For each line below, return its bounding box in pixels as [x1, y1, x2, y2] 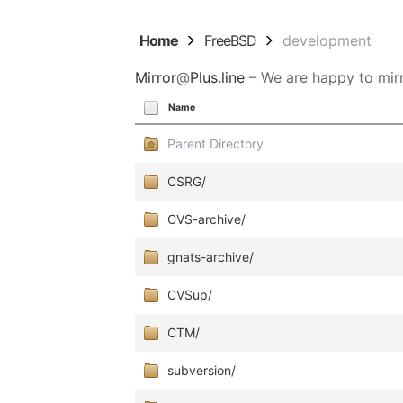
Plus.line [190, 68, 246, 86]
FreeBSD [204, 31, 257, 49]
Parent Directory [167, 136, 264, 151]
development [282, 31, 372, 49]
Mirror [135, 68, 177, 86]
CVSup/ [167, 287, 213, 302]
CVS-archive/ [167, 211, 246, 227]
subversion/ [167, 363, 237, 378]
